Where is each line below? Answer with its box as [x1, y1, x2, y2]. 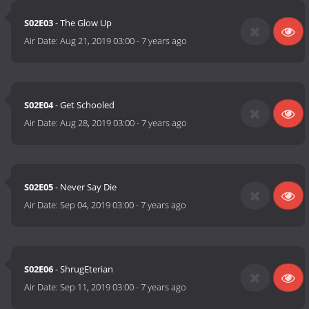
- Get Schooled [53, 99, 115, 112]
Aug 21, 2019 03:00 [60, 34, 135, 48]
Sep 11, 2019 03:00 [60, 281, 134, 294]
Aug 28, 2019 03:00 [60, 117, 135, 130]
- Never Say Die [53, 181, 117, 194]
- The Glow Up [53, 17, 112, 30]
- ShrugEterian [53, 263, 114, 276]
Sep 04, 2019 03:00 [60, 199, 134, 212]
